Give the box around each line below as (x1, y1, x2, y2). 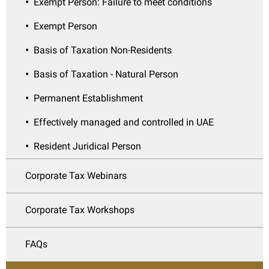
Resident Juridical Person (34, 140, 141, 152)
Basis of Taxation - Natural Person (34, 68, 178, 80)
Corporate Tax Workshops (25, 204, 134, 216)
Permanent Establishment (34, 92, 143, 104)
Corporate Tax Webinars (25, 169, 127, 181)
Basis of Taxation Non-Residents (34, 44, 172, 56)
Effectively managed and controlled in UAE (34, 116, 214, 128)
